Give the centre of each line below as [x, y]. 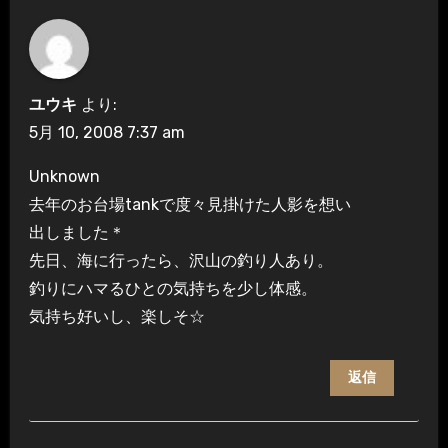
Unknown [64, 177]
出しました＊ [76, 233]
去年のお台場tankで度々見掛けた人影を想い [189, 205]
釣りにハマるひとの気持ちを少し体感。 [172, 289]
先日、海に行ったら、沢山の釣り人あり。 [180, 261]
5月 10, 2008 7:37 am [106, 133]
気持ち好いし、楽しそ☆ [116, 317]
